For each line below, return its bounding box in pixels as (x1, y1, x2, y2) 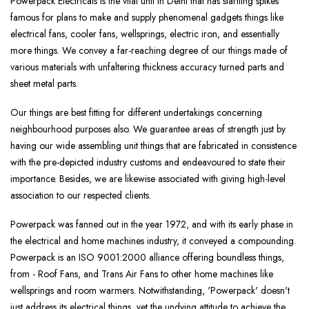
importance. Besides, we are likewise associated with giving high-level (10, 172, 286, 186)
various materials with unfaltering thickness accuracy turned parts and (10, 60, 284, 74)
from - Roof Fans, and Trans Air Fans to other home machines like (10, 267, 273, 281)
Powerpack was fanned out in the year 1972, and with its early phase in (10, 217, 293, 232)
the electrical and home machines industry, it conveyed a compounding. (10, 234, 296, 248)
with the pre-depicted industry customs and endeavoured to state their (10, 155, 286, 170)
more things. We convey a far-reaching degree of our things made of (10, 43, 288, 58)
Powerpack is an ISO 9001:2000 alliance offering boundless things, (10, 250, 284, 265)
